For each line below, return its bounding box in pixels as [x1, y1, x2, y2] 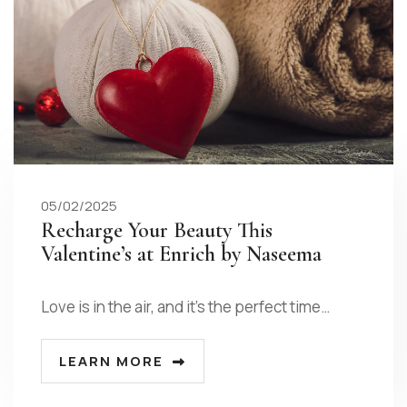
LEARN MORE [59, 352, 164, 372]
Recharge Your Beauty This [41, 217, 273, 244]
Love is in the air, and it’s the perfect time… [41, 296, 330, 318]
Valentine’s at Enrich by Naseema [41, 241, 322, 268]
